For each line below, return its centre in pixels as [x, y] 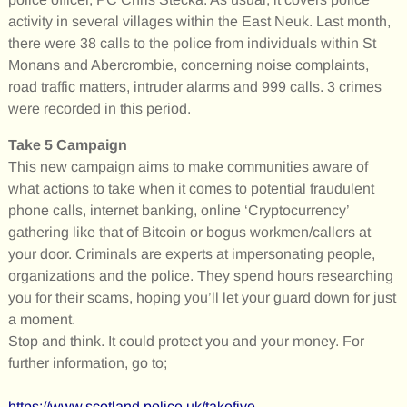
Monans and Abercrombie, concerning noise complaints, [188, 65]
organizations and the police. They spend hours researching [200, 275]
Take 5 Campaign [67, 144]
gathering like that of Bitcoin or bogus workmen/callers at [189, 232]
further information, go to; [87, 362]
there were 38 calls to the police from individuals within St [192, 43]
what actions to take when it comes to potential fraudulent [191, 188]
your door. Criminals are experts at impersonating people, [191, 253]
